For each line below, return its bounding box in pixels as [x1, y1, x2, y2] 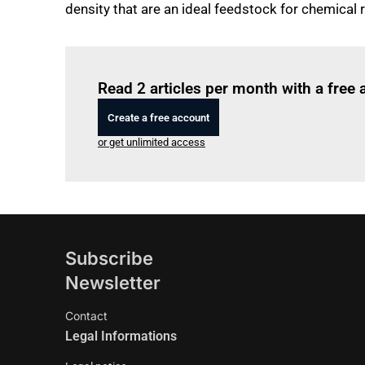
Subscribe [65, 248, 153, 269]
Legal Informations [65, 328, 177, 344]
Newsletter [65, 272, 161, 293]
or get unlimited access [98, 136, 205, 148]
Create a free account [108, 111, 209, 124]
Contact [65, 309, 108, 323]
